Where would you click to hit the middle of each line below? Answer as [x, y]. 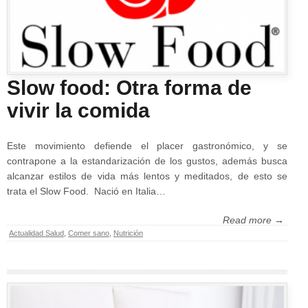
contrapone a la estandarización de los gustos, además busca [147, 161]
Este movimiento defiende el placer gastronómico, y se [147, 145]
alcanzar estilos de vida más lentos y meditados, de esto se [147, 176]
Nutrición [128, 233]
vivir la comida [78, 110]
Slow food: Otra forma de [129, 87]
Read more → [253, 220]
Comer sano [89, 233]
